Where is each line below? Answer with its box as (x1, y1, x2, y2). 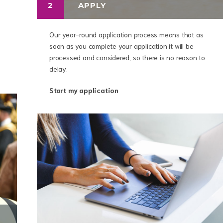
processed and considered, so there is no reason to (49, 53, 205, 62)
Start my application (49, 86, 118, 95)
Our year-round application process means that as (49, 30, 204, 39)
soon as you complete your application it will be (49, 41, 194, 50)
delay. (49, 64, 68, 73)
